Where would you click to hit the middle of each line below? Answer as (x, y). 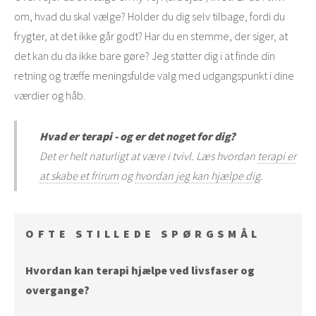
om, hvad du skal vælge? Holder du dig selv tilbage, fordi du (150, 17)
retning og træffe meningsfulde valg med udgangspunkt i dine (154, 76)
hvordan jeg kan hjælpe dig (197, 175)
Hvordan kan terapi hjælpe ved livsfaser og (140, 270)
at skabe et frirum (79, 175)
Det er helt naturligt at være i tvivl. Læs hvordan (148, 156)
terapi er (277, 156)
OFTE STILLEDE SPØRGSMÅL (143, 233)
